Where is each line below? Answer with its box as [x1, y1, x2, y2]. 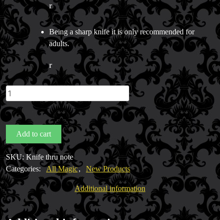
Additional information [75, 184, 145, 192]
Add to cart [16, 129, 51, 138]
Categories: [6, 164, 43, 173]
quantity [5, 133, 30, 142]
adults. [49, 39, 69, 48]
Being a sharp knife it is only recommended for [49, 27, 194, 36]
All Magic [46, 164, 78, 173]
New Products [86, 164, 130, 173]
